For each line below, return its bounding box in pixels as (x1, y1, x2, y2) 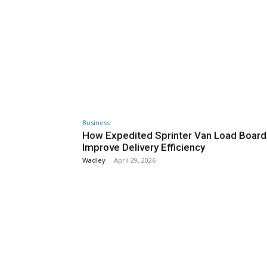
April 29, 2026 (114, 155, 156, 164)
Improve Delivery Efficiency (82, 141, 205, 153)
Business (82, 117, 110, 127)
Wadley (82, 155, 105, 164)
